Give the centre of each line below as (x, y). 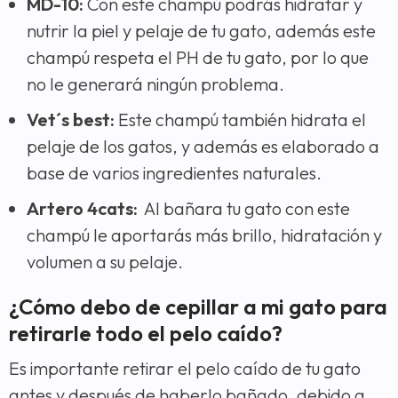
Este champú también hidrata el (240, 120)
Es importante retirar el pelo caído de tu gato (185, 369)
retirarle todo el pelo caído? (146, 334)
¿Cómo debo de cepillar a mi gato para (198, 307)
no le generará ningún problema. (155, 84)
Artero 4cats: (82, 209)
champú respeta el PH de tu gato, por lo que (198, 58)
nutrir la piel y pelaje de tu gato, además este (201, 31)
